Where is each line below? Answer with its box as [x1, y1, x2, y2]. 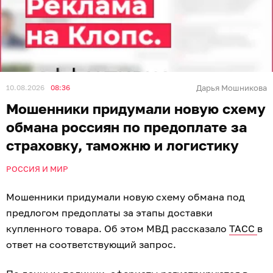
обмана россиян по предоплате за [6, 118, 247, 135]
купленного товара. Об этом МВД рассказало [6, 222, 229, 235]
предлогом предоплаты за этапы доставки [6, 206, 213, 219]
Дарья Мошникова [196, 82, 267, 93]
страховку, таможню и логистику [6, 136, 239, 154]
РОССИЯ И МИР [6, 163, 68, 174]
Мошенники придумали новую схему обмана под [6, 190, 245, 203]
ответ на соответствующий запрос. [6, 238, 179, 250]
